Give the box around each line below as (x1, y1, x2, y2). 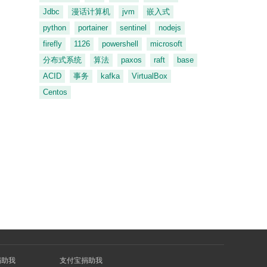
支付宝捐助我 (60, 256, 103, 265)
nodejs (159, 23, 181, 32)
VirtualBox (132, 72, 167, 80)
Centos (43, 88, 67, 97)
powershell (102, 39, 138, 48)
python (43, 23, 66, 32)
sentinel (120, 23, 147, 32)
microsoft (150, 39, 182, 48)
